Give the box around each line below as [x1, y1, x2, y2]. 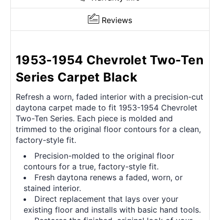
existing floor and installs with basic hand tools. [24, 205, 201, 215]
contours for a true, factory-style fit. [24, 162, 159, 172]
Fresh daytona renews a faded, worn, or [34, 172, 183, 183]
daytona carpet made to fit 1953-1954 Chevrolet [16, 103, 197, 113]
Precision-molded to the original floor [34, 151, 175, 161]
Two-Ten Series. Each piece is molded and [16, 113, 173, 124]
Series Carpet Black [16, 70, 137, 85]
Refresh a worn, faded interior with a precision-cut [16, 92, 203, 102]
